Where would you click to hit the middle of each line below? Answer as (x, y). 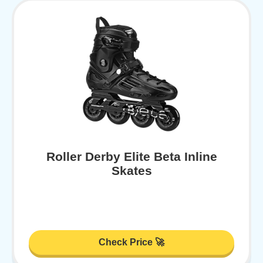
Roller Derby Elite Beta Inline (131, 156)
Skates (131, 170)
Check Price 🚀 (131, 242)
